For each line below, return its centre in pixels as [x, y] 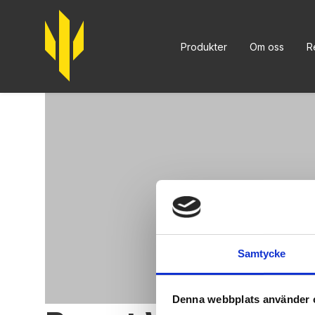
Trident [103, 15]
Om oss [266, 46]
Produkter [204, 46]
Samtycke [262, 253]
